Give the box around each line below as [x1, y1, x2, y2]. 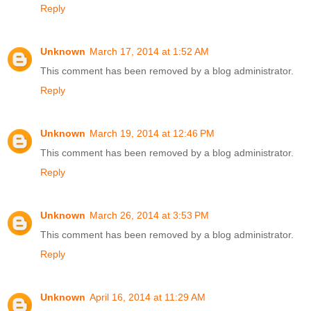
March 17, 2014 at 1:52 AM [90, 46, 209, 58]
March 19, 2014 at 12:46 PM [90, 128, 215, 140]
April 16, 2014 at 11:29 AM [90, 292, 205, 303]
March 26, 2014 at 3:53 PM [90, 210, 209, 221]
